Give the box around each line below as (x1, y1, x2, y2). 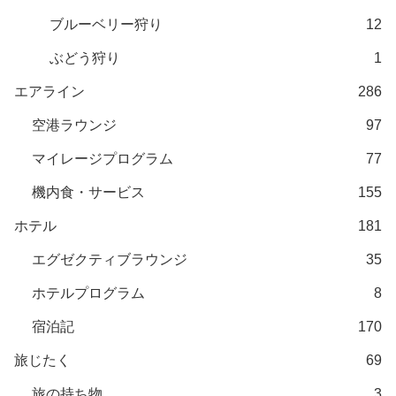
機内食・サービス (32, 185, 145, 201)
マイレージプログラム (32, 151, 173, 167)
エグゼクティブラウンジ (32, 252, 187, 268)
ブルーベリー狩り (49, 17, 163, 33)
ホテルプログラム (32, 286, 145, 301)
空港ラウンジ (32, 118, 117, 133)
